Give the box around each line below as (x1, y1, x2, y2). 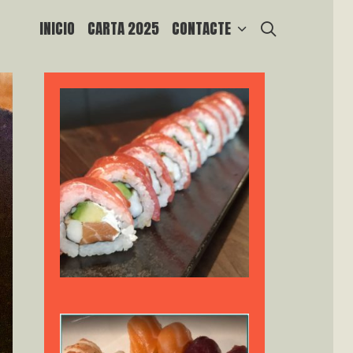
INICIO (39, 17, 75, 39)
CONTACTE (171, 17, 231, 39)
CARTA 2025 (87, 17, 159, 39)
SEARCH (284, 17, 329, 39)
